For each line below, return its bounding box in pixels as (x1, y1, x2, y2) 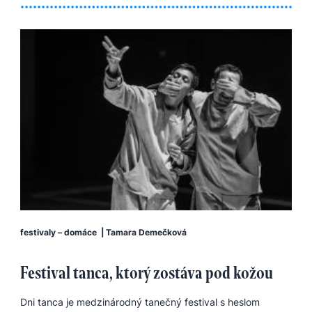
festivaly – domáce (20, 227, 97, 237)
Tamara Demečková (106, 227, 187, 237)
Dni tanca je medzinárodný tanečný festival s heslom (20, 296, 260, 308)
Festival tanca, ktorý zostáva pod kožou (20, 262, 273, 283)
